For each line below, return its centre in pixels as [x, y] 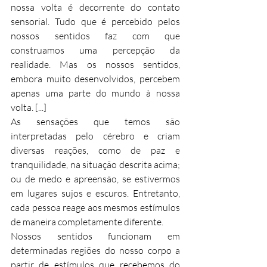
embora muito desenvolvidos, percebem [95, 78]
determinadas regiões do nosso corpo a [95, 250]
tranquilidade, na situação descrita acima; [95, 164]
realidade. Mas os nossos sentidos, [95, 64]
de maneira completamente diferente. [87, 221]
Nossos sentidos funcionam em [95, 236]
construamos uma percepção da [95, 50]
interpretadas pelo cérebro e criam [95, 136]
